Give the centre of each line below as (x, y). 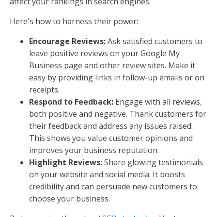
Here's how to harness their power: (74, 22)
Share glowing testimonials (153, 163)
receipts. (44, 90)
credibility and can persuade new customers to (113, 187)
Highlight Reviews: (66, 163)
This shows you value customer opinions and (111, 138)
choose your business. (70, 199)
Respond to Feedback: (71, 102)
